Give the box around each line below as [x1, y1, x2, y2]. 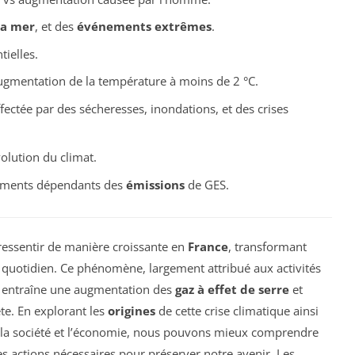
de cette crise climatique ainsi [155, 302, 319, 319]
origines [108, 302, 155, 319]
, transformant [228, 238, 307, 254]
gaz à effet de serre [175, 281, 289, 297]
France [188, 238, 228, 254]
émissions [125, 176, 185, 193]
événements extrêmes [76, 18, 212, 35]
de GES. [184, 176, 229, 193]
